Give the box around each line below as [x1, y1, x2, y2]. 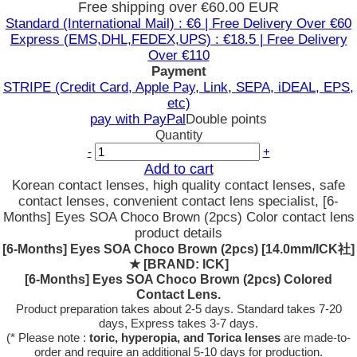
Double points [186, 112, 267, 127]
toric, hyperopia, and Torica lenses [89, 331, 280, 344]
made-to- [304, 331, 351, 344]
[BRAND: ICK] [143, 257, 229, 271]
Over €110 [147, 48, 210, 63]
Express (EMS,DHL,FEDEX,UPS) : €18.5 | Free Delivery [10, 32, 347, 47]
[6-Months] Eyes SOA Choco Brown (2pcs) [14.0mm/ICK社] [2, 242, 355, 256]
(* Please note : [6, 331, 89, 344]
